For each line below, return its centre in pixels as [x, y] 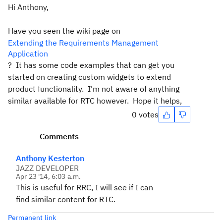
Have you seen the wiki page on [64, 31]
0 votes [145, 114]
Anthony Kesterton [50, 158]
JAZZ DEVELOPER [47, 168]
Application [28, 54]
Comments [59, 136]
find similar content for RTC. [66, 199]
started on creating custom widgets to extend [89, 77]
